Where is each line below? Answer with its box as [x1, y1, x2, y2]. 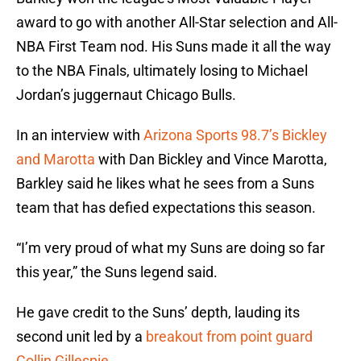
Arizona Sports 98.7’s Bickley [143, 127, 327, 144]
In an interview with [16, 127, 143, 144]
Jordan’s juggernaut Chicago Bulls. [16, 86, 236, 104]
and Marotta [16, 151, 95, 168]
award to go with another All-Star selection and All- [16, 14, 338, 31]
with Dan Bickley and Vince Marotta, [95, 151, 327, 168]
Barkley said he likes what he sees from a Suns [16, 175, 314, 193]
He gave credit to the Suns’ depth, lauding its [16, 304, 300, 322]
